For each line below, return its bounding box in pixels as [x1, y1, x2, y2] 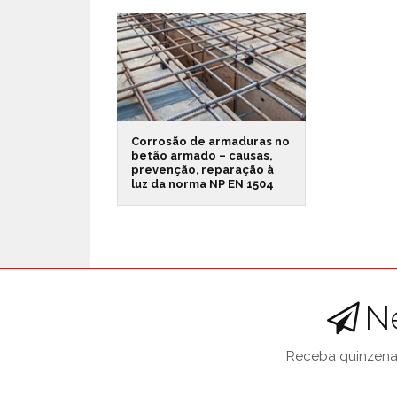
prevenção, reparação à [131, 162, 274, 176]
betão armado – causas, [131, 148, 272, 162]
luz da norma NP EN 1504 [131, 176, 274, 191]
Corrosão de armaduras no [131, 134, 290, 148]
